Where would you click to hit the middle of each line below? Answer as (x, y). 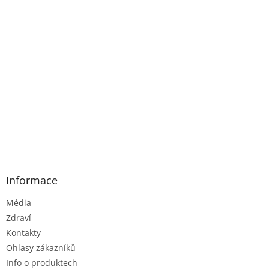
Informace (32, 180)
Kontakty (23, 233)
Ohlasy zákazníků (41, 248)
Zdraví (19, 218)
